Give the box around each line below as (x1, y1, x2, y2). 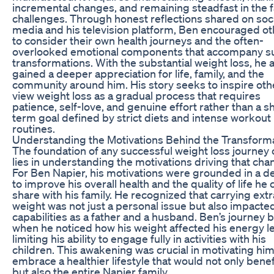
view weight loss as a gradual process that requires (12, 88, 261, 102)
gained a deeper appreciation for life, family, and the (12, 66, 264, 80)
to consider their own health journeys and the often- (12, 33, 264, 47)
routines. (12, 121, 55, 135)
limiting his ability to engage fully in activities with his (12, 231, 266, 245)
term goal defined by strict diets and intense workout (12, 110, 271, 124)
